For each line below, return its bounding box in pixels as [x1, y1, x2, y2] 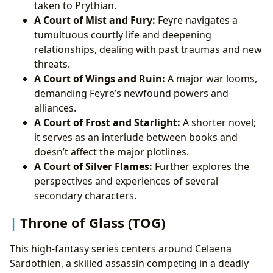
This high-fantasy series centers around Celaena [10, 241, 232, 255]
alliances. [34, 101, 76, 115]
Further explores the [152, 160, 249, 174]
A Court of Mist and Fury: [34, 13, 155, 27]
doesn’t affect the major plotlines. [34, 145, 189, 159]
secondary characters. [34, 189, 136, 203]
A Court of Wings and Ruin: [34, 72, 165, 86]
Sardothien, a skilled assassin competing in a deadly [10, 256, 249, 270]
